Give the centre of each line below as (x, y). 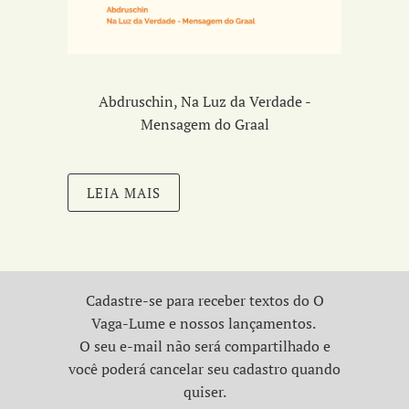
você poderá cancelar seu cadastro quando (204, 368)
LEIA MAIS (124, 192)
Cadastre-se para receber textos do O (204, 300)
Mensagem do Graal (204, 124)
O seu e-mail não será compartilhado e (204, 346)
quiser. (204, 391)
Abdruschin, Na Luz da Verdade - (204, 101)
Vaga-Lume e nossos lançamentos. (204, 323)
